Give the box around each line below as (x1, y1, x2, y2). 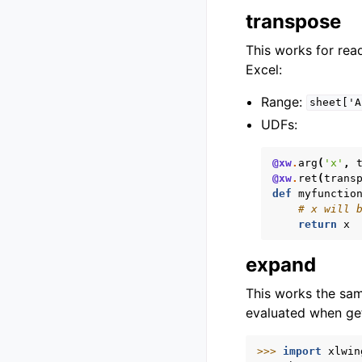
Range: (261, 93, 307, 110)
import (283, 344, 322, 357)
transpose (246, 9, 341, 33)
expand (246, 252, 316, 276)
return (298, 217, 338, 230)
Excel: (246, 61, 282, 78)
